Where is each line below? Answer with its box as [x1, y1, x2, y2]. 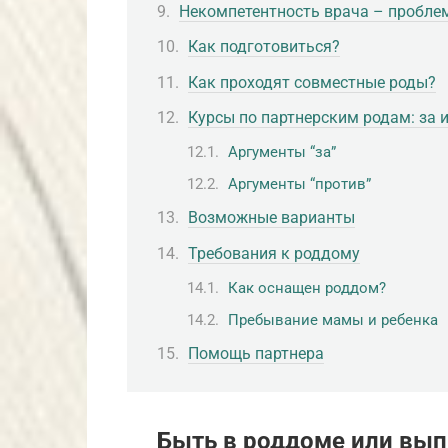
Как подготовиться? [188, 37, 340, 57]
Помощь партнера [188, 344, 324, 364]
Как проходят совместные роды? [188, 72, 436, 92]
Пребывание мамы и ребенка [228, 311, 438, 330]
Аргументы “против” [228, 175, 371, 194]
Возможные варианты [188, 208, 355, 228]
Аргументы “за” [228, 142, 336, 161]
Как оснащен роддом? [228, 278, 386, 297]
